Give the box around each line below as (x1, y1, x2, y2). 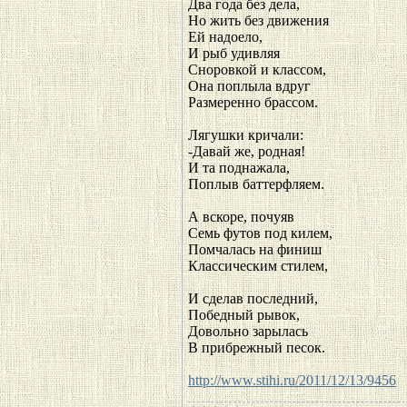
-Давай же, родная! (188, 144, 305, 159)
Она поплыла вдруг (188, 78, 311, 94)
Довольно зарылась (188, 323, 308, 339)
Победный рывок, (188, 307, 300, 323)
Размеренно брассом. (188, 94, 318, 110)
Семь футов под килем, (188, 225, 333, 241)
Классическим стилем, (188, 258, 328, 273)
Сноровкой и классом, (188, 62, 326, 77)
